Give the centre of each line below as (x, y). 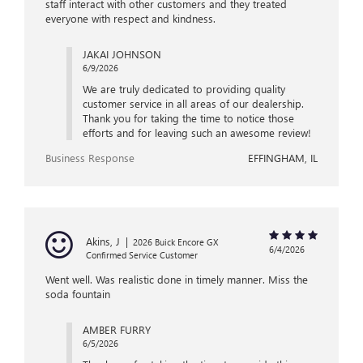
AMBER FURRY (116, 330)
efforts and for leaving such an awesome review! (196, 133)
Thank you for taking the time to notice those (188, 118)
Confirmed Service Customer (142, 255)
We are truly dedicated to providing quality (184, 89)
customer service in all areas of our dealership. (193, 104)
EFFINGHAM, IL (283, 158)
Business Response (90, 158)
